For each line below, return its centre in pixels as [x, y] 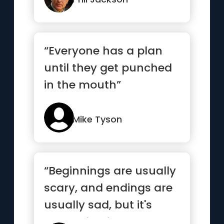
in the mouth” [83, 85]
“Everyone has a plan [103, 51]
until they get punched [108, 68]
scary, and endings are [108, 188]
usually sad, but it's [98, 205]
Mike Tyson [97, 119]
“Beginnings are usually [110, 171]
